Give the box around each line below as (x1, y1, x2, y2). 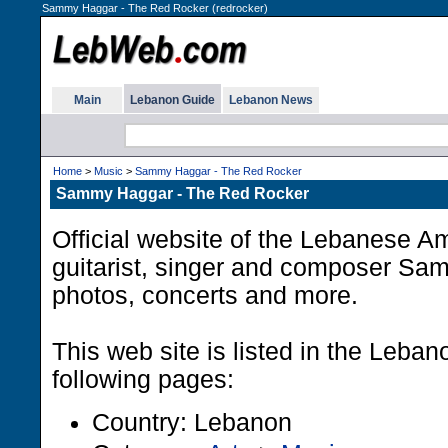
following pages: (52, 366, 234, 393)
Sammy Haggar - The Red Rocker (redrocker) (42, 2, 268, 14)
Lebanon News (229, 93, 313, 107)
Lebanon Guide (130, 93, 215, 107)
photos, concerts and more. (52, 282, 358, 309)
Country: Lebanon (92, 408, 292, 436)
